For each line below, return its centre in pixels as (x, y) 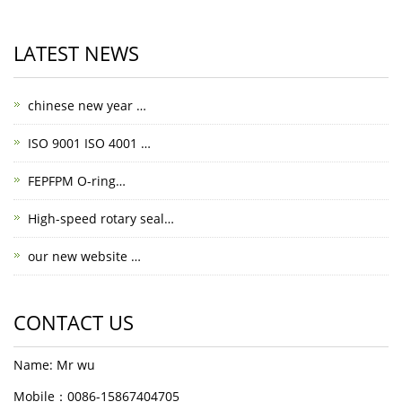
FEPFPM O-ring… (77, 180)
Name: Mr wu (54, 364)
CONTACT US (74, 322)
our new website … (84, 256)
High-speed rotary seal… (101, 218)
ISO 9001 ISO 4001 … (89, 143)
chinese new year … (87, 105)
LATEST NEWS (76, 52)
